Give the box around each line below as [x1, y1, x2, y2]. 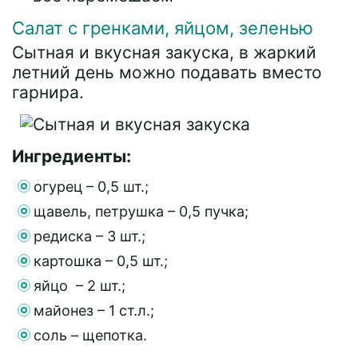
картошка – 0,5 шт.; [34, 252, 168, 269]
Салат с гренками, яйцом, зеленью [12, 17, 313, 38]
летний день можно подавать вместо [12, 62, 322, 82]
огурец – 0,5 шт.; [34, 177, 149, 195]
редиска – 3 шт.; [34, 227, 145, 245]
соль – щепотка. [34, 326, 147, 344]
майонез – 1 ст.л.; [34, 301, 154, 319]
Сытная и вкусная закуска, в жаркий [12, 42, 316, 62]
